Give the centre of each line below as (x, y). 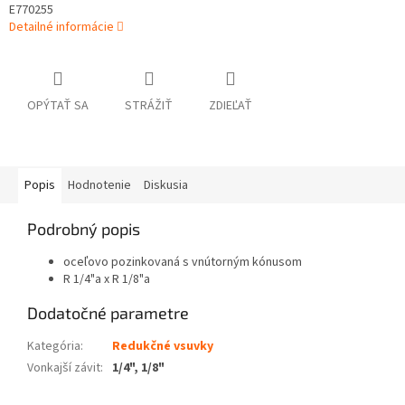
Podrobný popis (84, 229)
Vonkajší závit (64, 368)
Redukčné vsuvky (163, 347)
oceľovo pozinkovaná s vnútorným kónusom (183, 263)
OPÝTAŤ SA (58, 106)
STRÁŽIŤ (149, 106)
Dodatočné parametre (108, 313)
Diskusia (166, 186)
